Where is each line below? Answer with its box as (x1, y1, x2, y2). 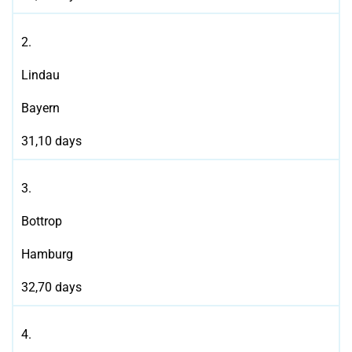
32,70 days (21, 280, 82, 295)
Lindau (21, 68, 60, 83)
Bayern (21, 101, 60, 116)
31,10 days (21, 134, 82, 149)
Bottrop (21, 214, 62, 229)
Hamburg (21, 247, 73, 262)
